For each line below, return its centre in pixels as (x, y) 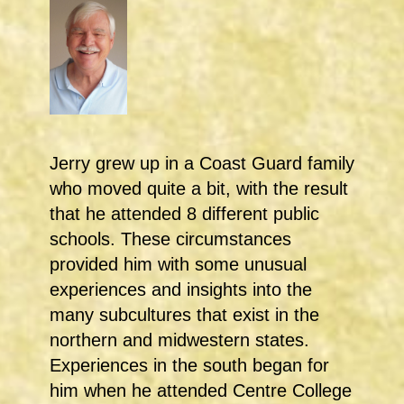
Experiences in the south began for (189, 366)
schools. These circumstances (170, 239)
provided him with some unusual (178, 265)
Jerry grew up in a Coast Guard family (202, 164)
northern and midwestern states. (179, 340)
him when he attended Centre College (201, 391)
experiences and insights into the (181, 290)
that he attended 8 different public (184, 214)
